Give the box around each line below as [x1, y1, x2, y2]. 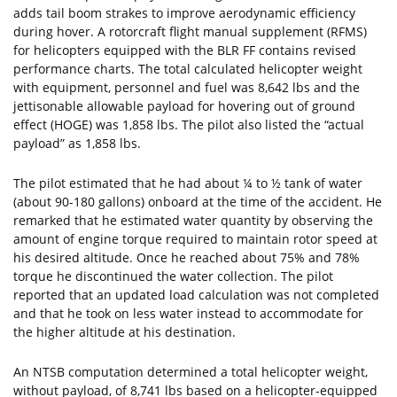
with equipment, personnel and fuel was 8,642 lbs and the [13, 79, 360, 96]
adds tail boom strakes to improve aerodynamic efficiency [13, 4, 355, 21]
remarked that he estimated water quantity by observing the [13, 212, 373, 229]
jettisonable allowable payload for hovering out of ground [13, 97, 355, 114]
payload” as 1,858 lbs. [13, 135, 141, 152]
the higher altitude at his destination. [13, 323, 236, 340]
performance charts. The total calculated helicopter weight [13, 60, 362, 77]
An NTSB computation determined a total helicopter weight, [13, 363, 368, 380]
